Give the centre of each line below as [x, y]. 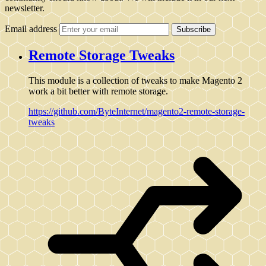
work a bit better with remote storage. [98, 91]
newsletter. [25, 8]
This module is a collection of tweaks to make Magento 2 [135, 80]
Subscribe [194, 29]
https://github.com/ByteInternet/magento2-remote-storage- [137, 111]
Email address [31, 28]
